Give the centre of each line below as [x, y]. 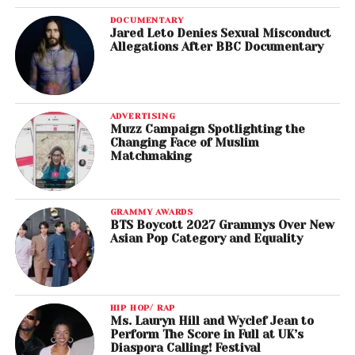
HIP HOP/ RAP [143, 308]
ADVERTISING [143, 116]
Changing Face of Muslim [184, 143]
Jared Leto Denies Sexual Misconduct [220, 34]
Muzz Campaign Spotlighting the [207, 130]
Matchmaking [151, 157]
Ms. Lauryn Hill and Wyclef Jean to [212, 321]
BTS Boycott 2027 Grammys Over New [222, 225]
